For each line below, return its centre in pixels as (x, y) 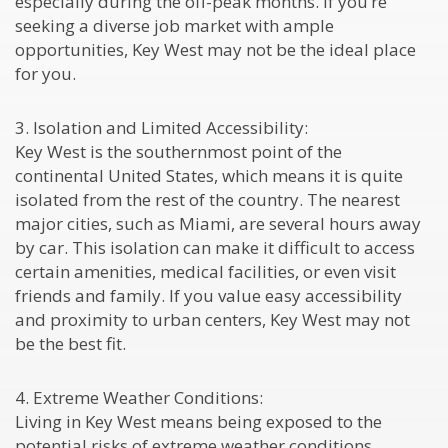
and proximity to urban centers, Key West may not (212, 319)
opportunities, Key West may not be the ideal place (215, 49)
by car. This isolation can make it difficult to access (215, 247)
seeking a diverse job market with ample (174, 25)
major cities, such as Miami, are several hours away (218, 223)
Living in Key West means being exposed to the (198, 421)
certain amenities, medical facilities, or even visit (205, 271)
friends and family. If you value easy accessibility (208, 295)
